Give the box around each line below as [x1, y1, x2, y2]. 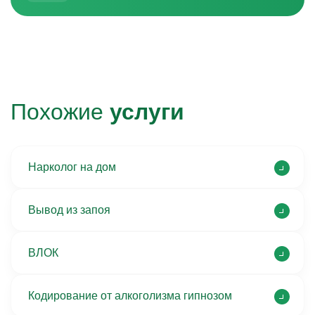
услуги [110, 99, 184, 124]
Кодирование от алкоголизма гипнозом [28, 290, 232, 302]
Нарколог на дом [28, 161, 116, 173]
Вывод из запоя [28, 204, 110, 216]
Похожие [11, 99, 110, 124]
